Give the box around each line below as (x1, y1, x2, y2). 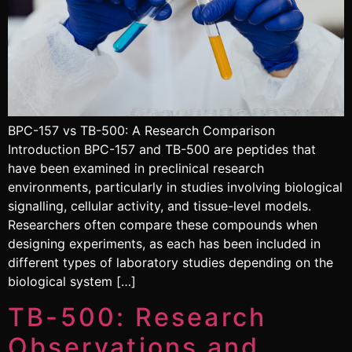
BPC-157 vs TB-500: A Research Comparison (8, 123, 275, 139)
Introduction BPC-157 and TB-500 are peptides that (8, 141, 316, 158)
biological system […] (8, 273, 136, 290)
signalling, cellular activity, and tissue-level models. (8, 198, 311, 214)
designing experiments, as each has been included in (8, 236, 321, 252)
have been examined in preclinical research (8, 160, 264, 177)
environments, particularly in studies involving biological (8, 179, 343, 196)
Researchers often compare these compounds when (8, 217, 317, 233)
